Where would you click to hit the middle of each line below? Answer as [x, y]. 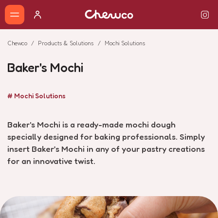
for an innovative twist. [51, 161]
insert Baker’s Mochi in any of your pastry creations [106, 149]
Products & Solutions [66, 43]
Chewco [17, 43]
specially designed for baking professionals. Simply [106, 136]
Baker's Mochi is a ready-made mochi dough [91, 124]
